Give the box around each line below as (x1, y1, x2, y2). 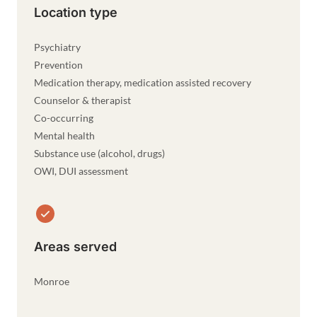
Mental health (34, 129, 95, 142)
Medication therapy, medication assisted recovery (34, 76, 251, 88)
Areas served (34, 239, 117, 254)
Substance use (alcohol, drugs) (34, 147, 165, 159)
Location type (34, 5, 117, 20)
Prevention (34, 59, 83, 71)
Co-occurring (34, 112, 93, 124)
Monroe (34, 275, 69, 287)
